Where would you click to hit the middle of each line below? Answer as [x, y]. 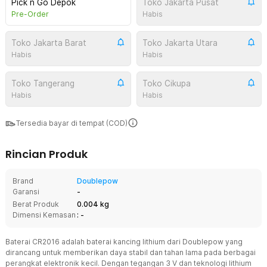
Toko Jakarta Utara [180, 43]
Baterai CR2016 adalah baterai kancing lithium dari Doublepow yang [124, 242]
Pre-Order [30, 14]
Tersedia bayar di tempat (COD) [72, 123]
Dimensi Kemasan [44, 215]
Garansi [26, 192]
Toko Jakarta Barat [49, 43]
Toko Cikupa [166, 83]
